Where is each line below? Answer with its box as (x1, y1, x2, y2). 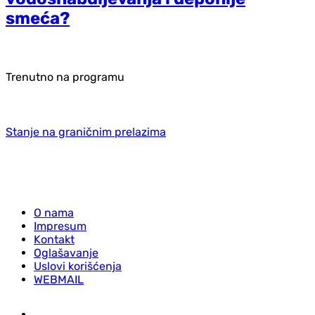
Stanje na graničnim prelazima (6, 124, 166, 139)
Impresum (34, 219, 86, 233)
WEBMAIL (34, 272, 84, 286)
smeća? (6, 8, 70, 28)
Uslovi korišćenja (34, 259, 122, 273)
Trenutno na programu (6, 70, 124, 84)
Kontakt (34, 232, 75, 246)
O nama (34, 205, 74, 219)
